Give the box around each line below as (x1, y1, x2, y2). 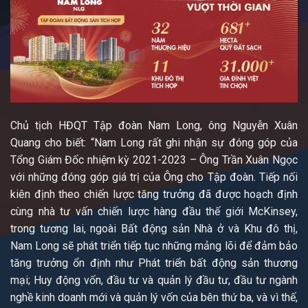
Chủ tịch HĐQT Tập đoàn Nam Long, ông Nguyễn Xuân (10, 118, 298, 132)
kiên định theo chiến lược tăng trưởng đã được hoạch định (10, 187, 298, 201)
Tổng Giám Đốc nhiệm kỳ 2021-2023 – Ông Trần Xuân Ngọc (10, 153, 298, 166)
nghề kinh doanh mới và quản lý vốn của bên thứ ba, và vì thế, (10, 290, 298, 304)
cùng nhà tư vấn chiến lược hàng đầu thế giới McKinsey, (10, 204, 298, 218)
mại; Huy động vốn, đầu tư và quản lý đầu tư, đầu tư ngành (10, 273, 298, 287)
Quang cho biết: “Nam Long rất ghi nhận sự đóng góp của (10, 135, 298, 149)
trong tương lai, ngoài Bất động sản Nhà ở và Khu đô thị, (10, 221, 298, 235)
